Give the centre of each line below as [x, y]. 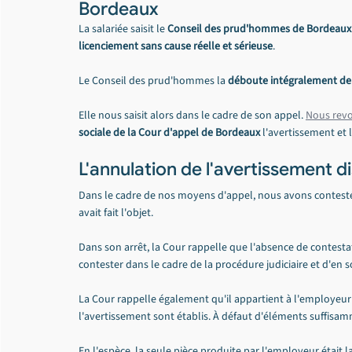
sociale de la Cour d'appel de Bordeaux [169, 133]
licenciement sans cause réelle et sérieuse [176, 46]
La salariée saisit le [123, 29]
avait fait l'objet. [116, 213]
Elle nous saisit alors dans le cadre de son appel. [192, 115]
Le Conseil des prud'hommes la [153, 81]
